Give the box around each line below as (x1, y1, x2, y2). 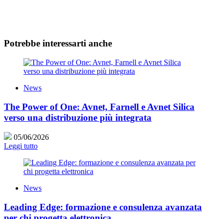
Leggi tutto (4, 142, 38, 151)
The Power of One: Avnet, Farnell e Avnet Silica (4, 101, 195, 112)
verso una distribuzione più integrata (4, 112, 152, 123)
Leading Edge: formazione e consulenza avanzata (4, 202, 202, 213)
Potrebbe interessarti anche (4, 38, 112, 49)
